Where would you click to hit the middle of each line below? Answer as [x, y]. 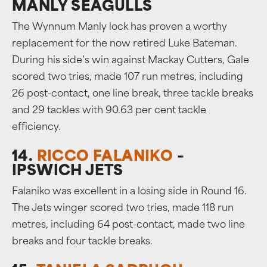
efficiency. [36, 128]
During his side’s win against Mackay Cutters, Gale [131, 61]
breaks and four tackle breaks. [82, 242]
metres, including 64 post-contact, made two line [128, 225]
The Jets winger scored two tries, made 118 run [123, 209]
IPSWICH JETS [68, 172]
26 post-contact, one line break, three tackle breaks [133, 94]
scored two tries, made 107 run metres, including [128, 77]
